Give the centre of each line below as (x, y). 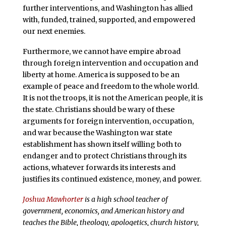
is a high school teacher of (125, 199)
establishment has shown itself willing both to (102, 144)
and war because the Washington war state (97, 132)
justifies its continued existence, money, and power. (112, 179)
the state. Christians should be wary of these (98, 109)
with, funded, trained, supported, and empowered (109, 19)
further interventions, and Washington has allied (107, 8)
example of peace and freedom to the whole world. (110, 86)
